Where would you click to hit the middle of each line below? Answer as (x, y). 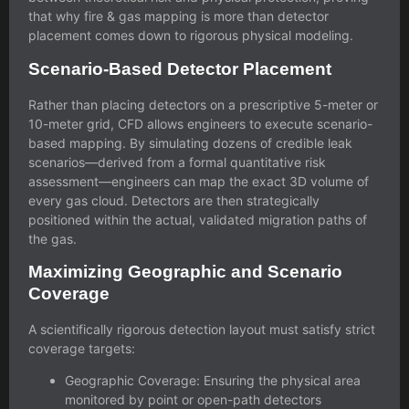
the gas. (52, 238)
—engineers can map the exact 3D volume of (234, 181)
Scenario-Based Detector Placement (180, 68)
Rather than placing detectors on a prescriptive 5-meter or (203, 104)
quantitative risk (278, 162)
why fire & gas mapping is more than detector (192, 16)
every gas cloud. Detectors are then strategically (174, 200)
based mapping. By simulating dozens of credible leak (190, 142)
